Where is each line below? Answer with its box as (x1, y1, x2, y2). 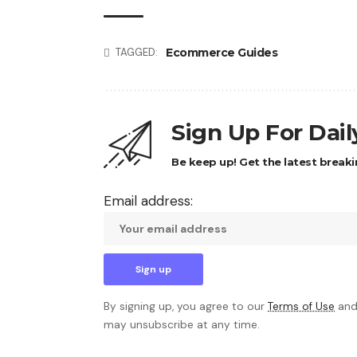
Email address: (104, 192, 193, 210)
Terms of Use (268, 300, 335, 313)
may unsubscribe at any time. (104, 318, 260, 331)
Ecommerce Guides (166, 45, 277, 60)
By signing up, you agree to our (104, 300, 268, 313)
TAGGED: (116, 45, 158, 59)
